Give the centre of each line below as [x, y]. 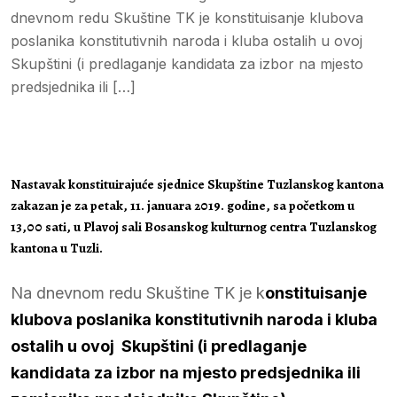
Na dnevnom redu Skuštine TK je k [138, 292]
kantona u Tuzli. [57, 248]
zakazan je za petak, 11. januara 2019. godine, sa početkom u [183, 205]
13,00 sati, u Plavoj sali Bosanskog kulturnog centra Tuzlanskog [194, 226]
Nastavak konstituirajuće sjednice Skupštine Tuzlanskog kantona [198, 184]
